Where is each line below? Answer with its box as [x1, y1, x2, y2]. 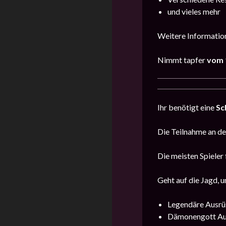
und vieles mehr [167, 7, 220, 17]
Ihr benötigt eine [157, 102, 216, 112]
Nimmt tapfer [157, 55, 207, 65]
